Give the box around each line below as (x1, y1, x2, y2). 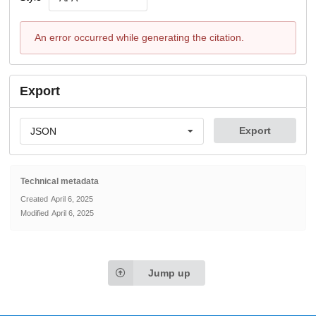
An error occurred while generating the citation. (35, 31, 244, 43)
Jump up (148, 267, 191, 279)
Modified (20, 209, 49, 218)
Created (20, 195, 48, 204)
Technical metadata (20, 176, 99, 187)
